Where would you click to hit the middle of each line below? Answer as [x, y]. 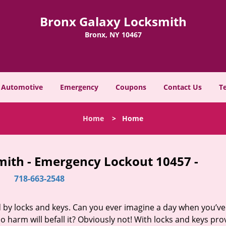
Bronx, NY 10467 [113, 35]
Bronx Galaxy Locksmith [113, 21]
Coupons [131, 87]
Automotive [22, 87]
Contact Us [183, 87]
